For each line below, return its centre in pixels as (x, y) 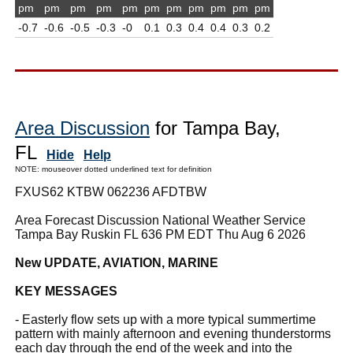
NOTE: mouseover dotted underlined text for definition (113, 169)
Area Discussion (82, 128)
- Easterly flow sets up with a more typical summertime (165, 319)
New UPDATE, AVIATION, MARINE (117, 262)
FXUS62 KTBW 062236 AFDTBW (111, 191)
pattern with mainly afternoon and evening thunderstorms (173, 333)
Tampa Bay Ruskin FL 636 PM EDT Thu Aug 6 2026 (160, 234)
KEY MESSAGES (66, 291)
